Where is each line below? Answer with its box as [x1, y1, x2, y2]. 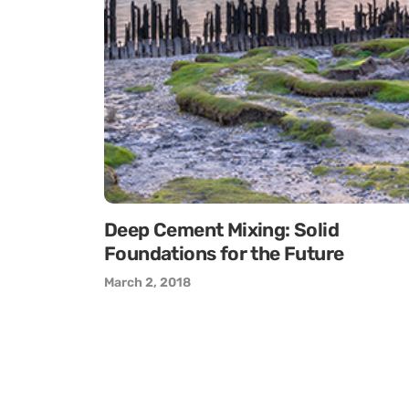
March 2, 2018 [104, 275, 191, 290]
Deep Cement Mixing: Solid [104, 218, 339, 241]
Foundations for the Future [104, 242, 344, 265]
